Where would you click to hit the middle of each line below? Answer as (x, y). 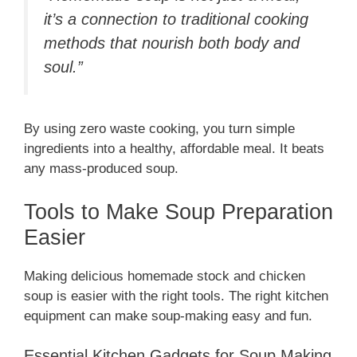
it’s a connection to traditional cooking (176, 19)
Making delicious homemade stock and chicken (165, 276)
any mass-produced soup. (101, 169)
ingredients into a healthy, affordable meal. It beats (174, 149)
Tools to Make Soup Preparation (178, 212)
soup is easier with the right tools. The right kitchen (176, 296)
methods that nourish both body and (172, 43)
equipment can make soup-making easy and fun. (168, 316)
